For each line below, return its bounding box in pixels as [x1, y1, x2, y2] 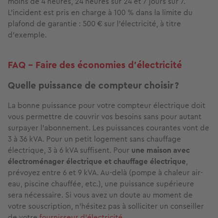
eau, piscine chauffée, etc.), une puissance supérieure [8, 178, 194, 190]
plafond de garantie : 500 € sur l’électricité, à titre [8, 18, 181, 30]
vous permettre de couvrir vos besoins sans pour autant [8, 111, 201, 123]
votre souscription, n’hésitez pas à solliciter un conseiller [8, 200, 204, 212]
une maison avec [131, 145, 190, 156]
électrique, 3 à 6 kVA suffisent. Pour [8, 145, 131, 156]
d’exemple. [8, 29, 47, 41]
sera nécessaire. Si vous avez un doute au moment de [8, 189, 193, 201]
